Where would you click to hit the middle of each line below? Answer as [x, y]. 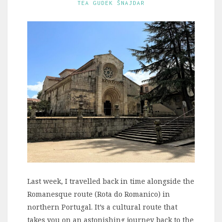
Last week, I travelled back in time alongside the [111, 181]
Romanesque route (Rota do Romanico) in [99, 194]
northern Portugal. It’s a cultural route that [102, 207]
